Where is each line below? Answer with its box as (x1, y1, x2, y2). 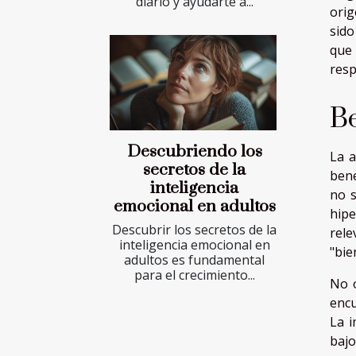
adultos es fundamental (124, 250, 265, 269)
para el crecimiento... (133, 265, 255, 284)
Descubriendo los (126, 141, 262, 162)
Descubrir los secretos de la (112, 220, 277, 238)
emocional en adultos (113, 195, 276, 217)
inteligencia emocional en (118, 235, 270, 253)
